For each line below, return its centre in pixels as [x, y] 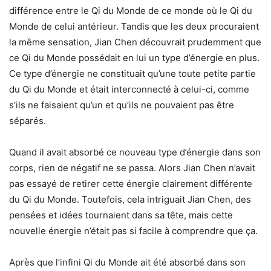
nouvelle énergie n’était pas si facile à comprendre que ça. [133, 231]
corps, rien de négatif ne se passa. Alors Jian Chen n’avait [132, 168]
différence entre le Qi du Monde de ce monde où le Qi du [131, 11]
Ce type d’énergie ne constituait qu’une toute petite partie [132, 74]
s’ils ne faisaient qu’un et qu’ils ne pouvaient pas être [122, 105]
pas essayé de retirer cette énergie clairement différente [131, 184]
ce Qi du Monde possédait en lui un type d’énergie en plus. [134, 58]
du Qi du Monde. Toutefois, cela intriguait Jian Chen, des [130, 200]
